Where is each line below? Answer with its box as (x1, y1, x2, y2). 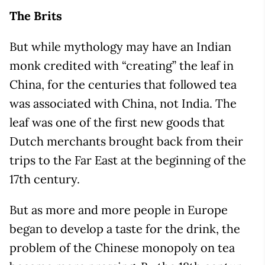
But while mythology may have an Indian (9, 39, 231, 54)
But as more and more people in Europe (9, 202, 228, 218)
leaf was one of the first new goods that (9, 115, 225, 130)
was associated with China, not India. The (9, 96, 237, 111)
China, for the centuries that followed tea (9, 77, 237, 92)
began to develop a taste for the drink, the (9, 221, 240, 237)
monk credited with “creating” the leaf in (9, 58, 234, 73)
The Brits (9, 8, 62, 24)
